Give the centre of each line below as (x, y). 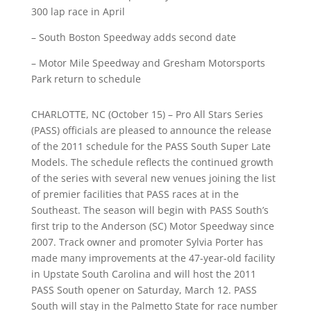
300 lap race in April (78, 11)
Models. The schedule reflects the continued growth (152, 162)
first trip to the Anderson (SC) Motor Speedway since (152, 226)
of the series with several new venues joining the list (153, 178)
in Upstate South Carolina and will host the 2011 (143, 274)
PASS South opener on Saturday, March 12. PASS (144, 290)
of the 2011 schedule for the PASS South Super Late (151, 146)
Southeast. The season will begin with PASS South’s (150, 210)
